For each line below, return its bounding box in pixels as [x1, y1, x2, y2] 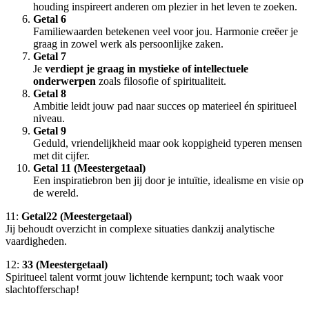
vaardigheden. [6, 235, 67, 248]
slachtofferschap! [6, 283, 79, 296]
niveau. [33, 112, 65, 125]
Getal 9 [33, 125, 66, 137]
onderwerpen [33, 75, 96, 88]
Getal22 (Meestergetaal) [21, 210, 132, 223]
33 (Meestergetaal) [22, 259, 108, 271]
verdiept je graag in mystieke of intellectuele [45, 63, 248, 75]
